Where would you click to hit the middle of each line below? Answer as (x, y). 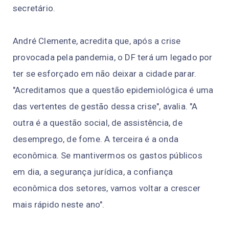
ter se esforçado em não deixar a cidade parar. (105, 73)
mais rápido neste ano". (59, 204)
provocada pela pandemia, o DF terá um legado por (113, 57)
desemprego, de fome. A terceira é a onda (96, 139)
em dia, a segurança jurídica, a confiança (93, 171)
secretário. (34, 8)
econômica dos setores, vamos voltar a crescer (107, 188)
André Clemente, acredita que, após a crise (97, 41)
